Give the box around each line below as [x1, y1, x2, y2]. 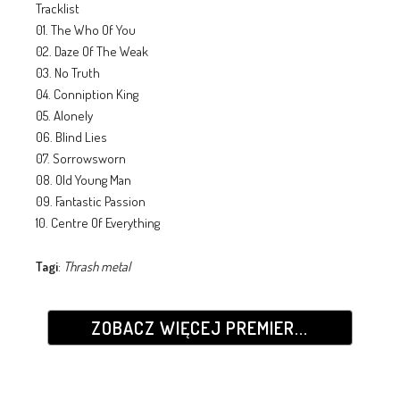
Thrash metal [62, 257, 130, 275]
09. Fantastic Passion [35, 192, 146, 210]
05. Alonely [35, 106, 93, 124]
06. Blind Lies [35, 128, 107, 146]
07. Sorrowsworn [35, 149, 126, 167]
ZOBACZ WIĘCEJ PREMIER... [91, 315, 309, 339]
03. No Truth [35, 63, 100, 81]
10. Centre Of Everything [35, 213, 160, 231]
